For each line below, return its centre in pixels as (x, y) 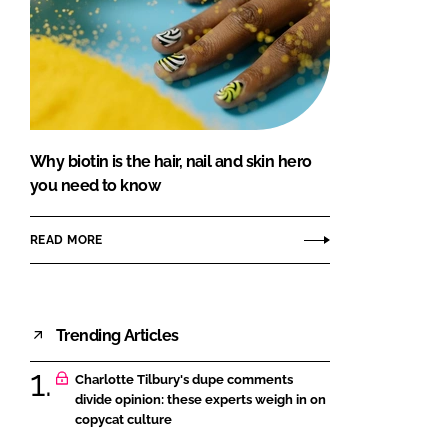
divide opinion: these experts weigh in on (200, 400)
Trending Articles (117, 335)
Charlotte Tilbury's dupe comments (184, 380)
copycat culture (123, 420)
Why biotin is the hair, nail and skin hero (171, 162)
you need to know (95, 186)
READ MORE (66, 239)
